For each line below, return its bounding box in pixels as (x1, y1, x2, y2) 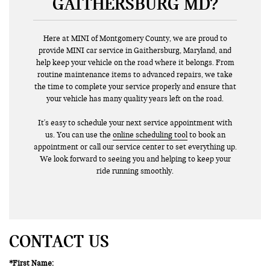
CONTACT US (9, 230, 109, 251)
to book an (187, 130, 225, 140)
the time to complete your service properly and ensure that (34, 81, 236, 92)
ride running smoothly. (96, 166, 174, 176)
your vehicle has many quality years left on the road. (46, 93, 224, 104)
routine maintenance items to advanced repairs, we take (37, 69, 233, 80)
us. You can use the (45, 130, 113, 140)
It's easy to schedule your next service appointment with (38, 118, 232, 128)
